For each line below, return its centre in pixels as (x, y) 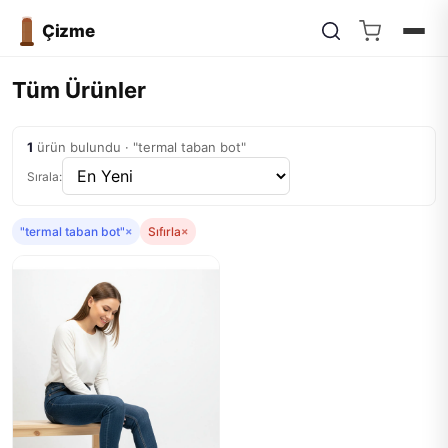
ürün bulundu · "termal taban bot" (139, 147)
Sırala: (44, 176)
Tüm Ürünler (79, 90)
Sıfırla (164, 231)
